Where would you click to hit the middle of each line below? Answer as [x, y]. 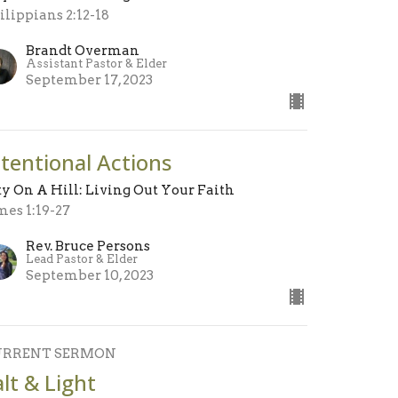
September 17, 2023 [90, 80]
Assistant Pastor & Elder [97, 63]
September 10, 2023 [90, 275]
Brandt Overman [83, 50]
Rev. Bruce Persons [88, 246]
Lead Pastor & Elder [82, 259]
